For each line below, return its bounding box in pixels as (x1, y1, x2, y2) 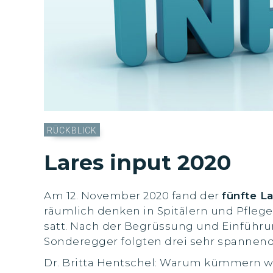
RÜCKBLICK (47, 126, 97, 135)
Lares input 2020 (44, 149, 231, 175)
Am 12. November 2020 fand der (44, 190, 222, 202)
